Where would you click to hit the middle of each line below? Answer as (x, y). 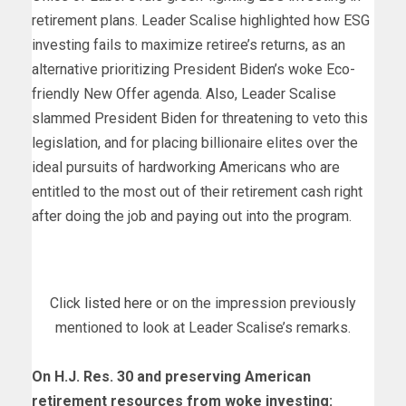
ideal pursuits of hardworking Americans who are (186, 168)
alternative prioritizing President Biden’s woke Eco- (193, 70)
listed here (118, 304)
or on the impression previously (254, 304)
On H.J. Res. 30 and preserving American (171, 377)
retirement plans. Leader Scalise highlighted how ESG (201, 21)
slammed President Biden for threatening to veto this (200, 119)
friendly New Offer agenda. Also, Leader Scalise (184, 94)
